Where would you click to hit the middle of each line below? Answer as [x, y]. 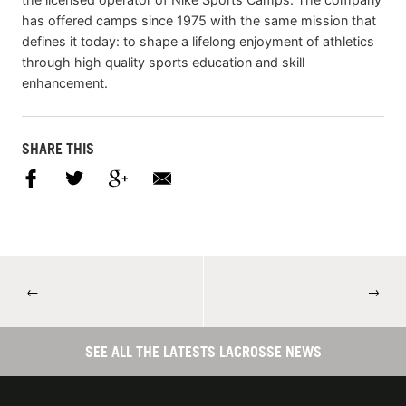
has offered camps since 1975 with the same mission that [199, 21]
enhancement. [65, 83]
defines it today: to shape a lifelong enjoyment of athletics [198, 42]
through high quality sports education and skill [163, 63]
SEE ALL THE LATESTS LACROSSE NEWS [203, 351]
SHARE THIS [58, 149]
